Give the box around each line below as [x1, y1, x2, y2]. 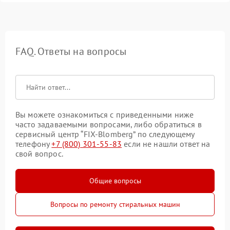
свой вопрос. [15, 148, 63, 159]
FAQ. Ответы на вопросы [15, 45, 127, 59]
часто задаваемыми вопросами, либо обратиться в [15, 119, 202, 130]
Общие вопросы [89, 176, 141, 186]
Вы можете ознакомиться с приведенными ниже [15, 109, 194, 120]
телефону [15, 139, 52, 149]
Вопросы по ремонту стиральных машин [50, 200, 180, 209]
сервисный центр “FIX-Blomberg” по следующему [15, 129, 195, 140]
